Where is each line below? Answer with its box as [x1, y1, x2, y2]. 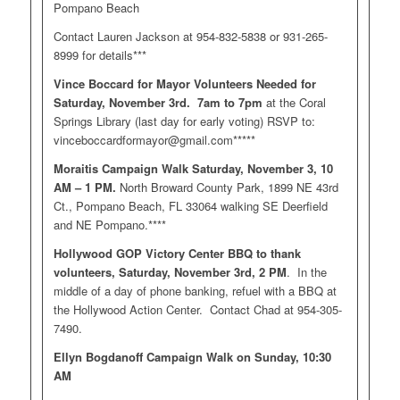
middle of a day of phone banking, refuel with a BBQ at [53, 282, 337, 300]
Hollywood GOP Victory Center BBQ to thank [53, 245, 301, 262]
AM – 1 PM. [53, 179, 116, 196]
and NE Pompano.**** [53, 216, 166, 234]
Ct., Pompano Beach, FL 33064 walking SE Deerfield [53, 197, 328, 215]
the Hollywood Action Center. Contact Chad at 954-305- [53, 301, 342, 319]
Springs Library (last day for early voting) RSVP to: [53, 112, 315, 130]
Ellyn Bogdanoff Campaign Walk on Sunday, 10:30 [53, 348, 331, 366]
